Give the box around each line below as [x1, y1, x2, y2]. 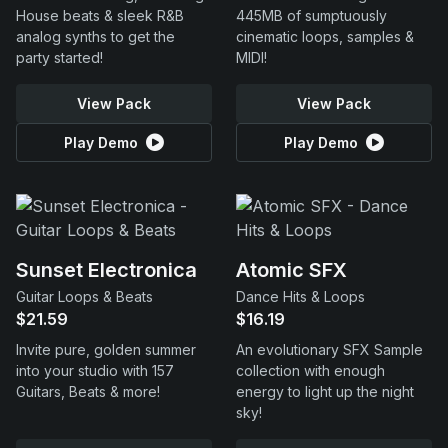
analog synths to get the [16, 28, 175, 45]
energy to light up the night [236, 383, 414, 400]
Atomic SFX [236, 258, 347, 282]
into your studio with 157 [16, 362, 174, 379]
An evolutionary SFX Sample [236, 341, 423, 358]
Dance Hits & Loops [236, 288, 365, 305]
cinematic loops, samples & [236, 28, 414, 45]
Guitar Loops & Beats [16, 288, 153, 305]
